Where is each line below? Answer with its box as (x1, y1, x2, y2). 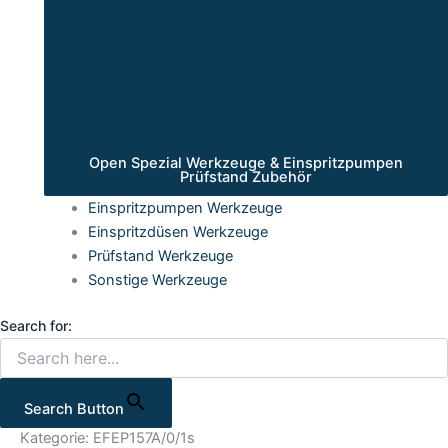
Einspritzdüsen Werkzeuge (87, 223, 268, 242)
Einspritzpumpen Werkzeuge (87, 199, 282, 218)
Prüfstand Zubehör (179, 168, 312, 187)
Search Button (24, 399, 124, 418)
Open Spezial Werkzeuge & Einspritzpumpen (88, 154, 403, 173)
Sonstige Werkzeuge (87, 271, 227, 290)
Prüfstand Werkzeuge (87, 247, 233, 266)
